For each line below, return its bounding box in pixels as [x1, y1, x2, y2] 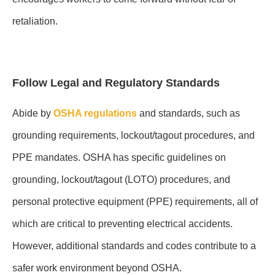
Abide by [12, 108, 51, 119]
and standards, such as [139, 108, 240, 119]
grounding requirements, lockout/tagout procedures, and [12, 130, 255, 141]
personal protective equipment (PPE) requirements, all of [12, 196, 258, 207]
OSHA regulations [51, 108, 139, 119]
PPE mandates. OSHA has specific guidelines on [12, 152, 226, 163]
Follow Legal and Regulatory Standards [12, 77, 220, 90]
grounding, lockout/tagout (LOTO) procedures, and [12, 174, 230, 185]
